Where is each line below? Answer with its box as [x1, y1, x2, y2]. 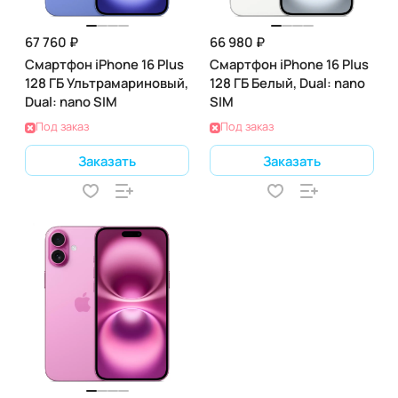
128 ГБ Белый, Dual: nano [210, 74, 365, 92]
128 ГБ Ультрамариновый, [25, 74, 188, 92]
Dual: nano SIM [25, 92, 117, 110]
